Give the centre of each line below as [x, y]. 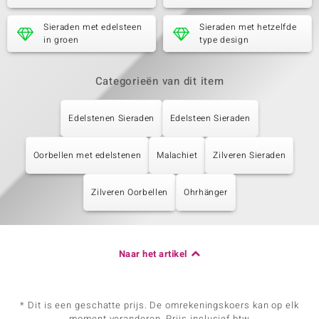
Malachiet [177, 155]
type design [224, 40]
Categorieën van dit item [159, 81]
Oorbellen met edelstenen [87, 155]
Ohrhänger [205, 192]
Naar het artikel [153, 254]
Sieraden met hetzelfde [248, 27]
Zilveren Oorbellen [130, 192]
